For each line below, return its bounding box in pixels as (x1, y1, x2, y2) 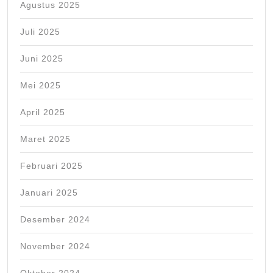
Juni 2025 (20, 54, 63, 64)
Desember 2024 (20, 214, 90, 225)
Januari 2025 (20, 188, 78, 198)
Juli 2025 (20, 27, 60, 37)
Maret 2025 (20, 134, 71, 144)
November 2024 (20, 241, 90, 252)
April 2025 (20, 107, 65, 118)
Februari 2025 (20, 161, 83, 171)
